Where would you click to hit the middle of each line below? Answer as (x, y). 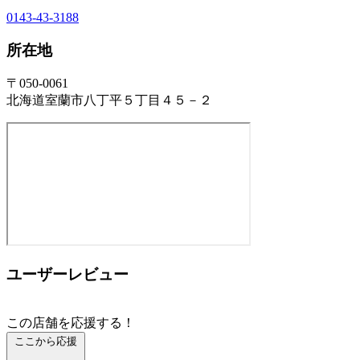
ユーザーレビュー (67, 274)
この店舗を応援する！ (71, 322)
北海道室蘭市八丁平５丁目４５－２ (109, 100)
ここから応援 (46, 341)
